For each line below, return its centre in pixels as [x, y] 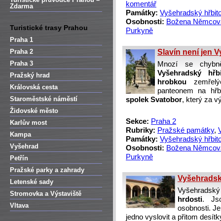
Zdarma [21, 6]
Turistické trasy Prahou [49, 28]
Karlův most [28, 123]
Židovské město [34, 111]
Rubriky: [141, 130]
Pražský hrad [30, 75]
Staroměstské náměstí [44, 99]
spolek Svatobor [154, 100]
